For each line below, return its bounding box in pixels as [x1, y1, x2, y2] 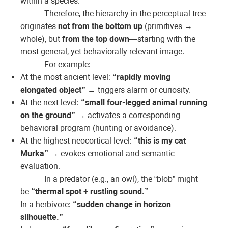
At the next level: [20, 98, 81, 108]
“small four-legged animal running [81, 98, 207, 108]
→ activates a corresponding [75, 110, 180, 121]
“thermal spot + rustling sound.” [31, 187, 149, 197]
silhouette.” [20, 212, 63, 222]
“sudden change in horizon [73, 199, 171, 210]
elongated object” [20, 85, 85, 95]
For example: [44, 60, 91, 70]
